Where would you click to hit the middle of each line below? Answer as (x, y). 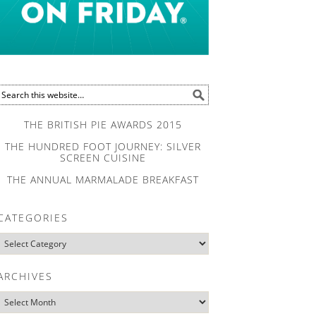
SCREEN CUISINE (103, 158)
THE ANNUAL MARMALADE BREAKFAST (103, 180)
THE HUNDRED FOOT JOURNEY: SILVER (103, 147)
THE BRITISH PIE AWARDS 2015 (103, 125)
